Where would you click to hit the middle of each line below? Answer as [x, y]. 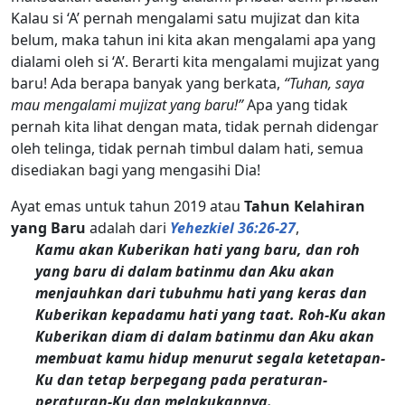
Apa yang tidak [296, 104]
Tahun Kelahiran [305, 206]
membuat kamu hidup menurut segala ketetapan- [211, 358]
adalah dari [128, 227]
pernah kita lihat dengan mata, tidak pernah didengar [195, 126]
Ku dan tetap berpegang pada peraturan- [182, 379]
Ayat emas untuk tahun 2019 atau [127, 206]
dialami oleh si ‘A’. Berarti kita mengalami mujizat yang [195, 61]
